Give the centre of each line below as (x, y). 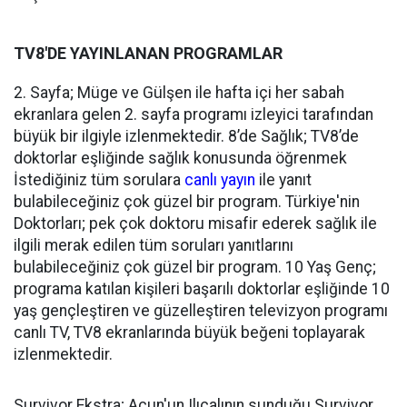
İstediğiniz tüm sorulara (97, 180)
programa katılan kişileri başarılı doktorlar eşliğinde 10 (202, 289)
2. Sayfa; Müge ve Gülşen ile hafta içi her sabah (179, 93)
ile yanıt (285, 180)
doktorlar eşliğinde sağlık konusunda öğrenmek (180, 158)
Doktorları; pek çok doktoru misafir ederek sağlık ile (195, 223)
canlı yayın (220, 180)
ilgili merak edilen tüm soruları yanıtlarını (154, 245)
